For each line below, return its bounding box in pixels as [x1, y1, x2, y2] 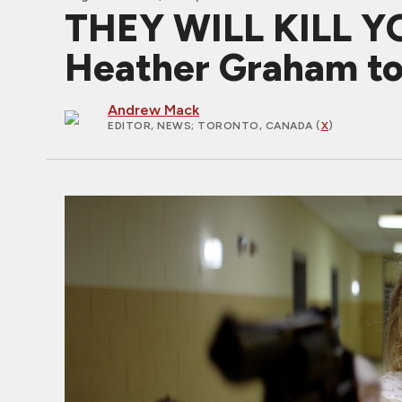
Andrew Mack [108, 101, 199, 118]
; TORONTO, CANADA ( [191, 119, 321, 132]
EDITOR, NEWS [108, 119, 191, 132]
